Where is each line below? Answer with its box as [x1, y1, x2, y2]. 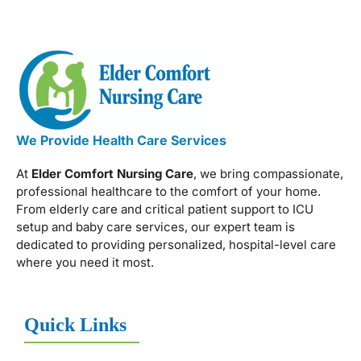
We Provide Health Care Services [16, 131, 226, 148]
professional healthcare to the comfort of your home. [16, 184, 321, 200]
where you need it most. [16, 255, 154, 271]
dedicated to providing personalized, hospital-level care [16, 237, 336, 253]
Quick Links [24, 314, 127, 336]
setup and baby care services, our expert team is [16, 219, 295, 235]
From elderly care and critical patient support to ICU [16, 201, 313, 218]
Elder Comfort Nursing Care [31, 166, 193, 182]
